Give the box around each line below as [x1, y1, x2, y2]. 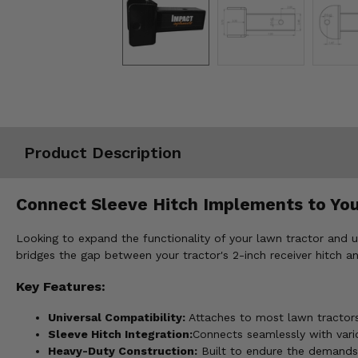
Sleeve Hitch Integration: [48, 328, 193, 341]
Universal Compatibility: [48, 311, 185, 324]
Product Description [24, 142, 181, 162]
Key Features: [16, 278, 105, 294]
